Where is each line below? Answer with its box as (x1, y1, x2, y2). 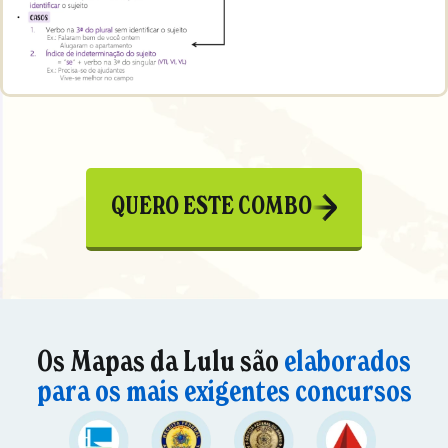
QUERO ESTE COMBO (111, 190, 312, 222)
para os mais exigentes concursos (36, 373, 412, 409)
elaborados (284, 343, 411, 379)
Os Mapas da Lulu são (37, 343, 284, 379)
